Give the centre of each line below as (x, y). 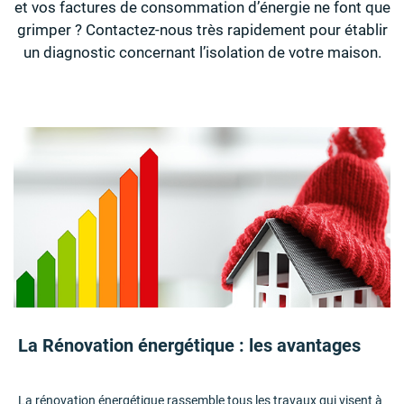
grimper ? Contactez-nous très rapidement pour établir (202, 30)
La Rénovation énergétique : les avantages (189, 345)
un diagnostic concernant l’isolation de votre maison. (202, 52)
